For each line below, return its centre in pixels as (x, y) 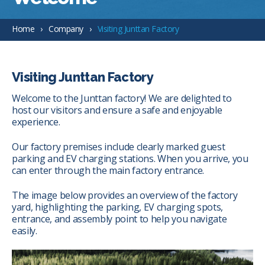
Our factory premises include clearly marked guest (119, 147)
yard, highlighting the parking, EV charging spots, (117, 207)
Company (66, 29)
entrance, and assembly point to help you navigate (119, 219)
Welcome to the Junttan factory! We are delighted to (122, 98)
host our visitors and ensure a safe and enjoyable (117, 110)
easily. (25, 231)
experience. (36, 122)
